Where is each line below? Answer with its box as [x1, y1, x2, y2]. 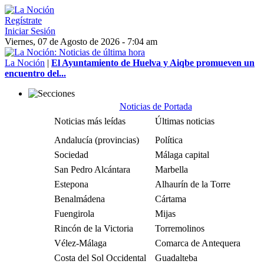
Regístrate [5, 15, 42, 25]
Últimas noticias [155, 116, 214, 126]
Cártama [155, 194, 186, 204]
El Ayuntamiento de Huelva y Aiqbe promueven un [51, 58, 255, 68]
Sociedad [54, 150, 88, 160]
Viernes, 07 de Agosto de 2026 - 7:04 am [5, 37, 157, 47]
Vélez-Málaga [54, 238, 107, 248]
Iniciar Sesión [5, 26, 55, 36]
